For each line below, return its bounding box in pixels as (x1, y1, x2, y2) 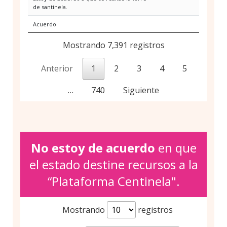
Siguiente (123, 85, 159, 96)
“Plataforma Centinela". (47, 173, 180, 190)
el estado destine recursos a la (29, 156, 198, 173)
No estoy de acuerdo (30, 139, 155, 157)
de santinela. (33, 3, 67, 11)
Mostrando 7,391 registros (62, 40, 165, 51)
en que (155, 139, 197, 157)
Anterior (41, 63, 73, 74)
